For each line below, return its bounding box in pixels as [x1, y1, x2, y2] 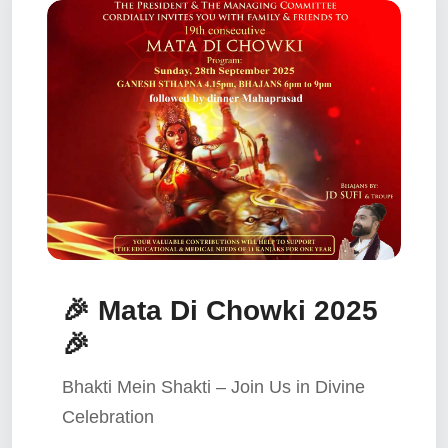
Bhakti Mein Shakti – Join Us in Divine [62, 377, 365, 398]
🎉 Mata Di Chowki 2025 [62, 295, 378, 327]
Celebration [62, 407, 154, 428]
